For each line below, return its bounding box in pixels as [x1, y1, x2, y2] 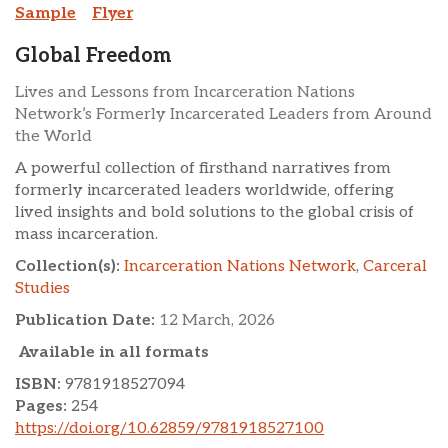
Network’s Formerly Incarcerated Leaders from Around [15, 105, 432, 124]
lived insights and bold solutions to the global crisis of [15, 203, 414, 222]
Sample [15, 4, 76, 23]
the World [15, 127, 92, 146]
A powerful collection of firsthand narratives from [15, 159, 391, 178]
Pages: [15, 397, 67, 416]
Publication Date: [15, 311, 155, 330]
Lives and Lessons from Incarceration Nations [15, 83, 355, 102]
